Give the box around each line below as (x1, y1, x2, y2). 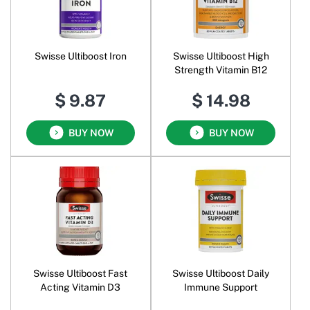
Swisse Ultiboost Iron (34, 50, 127, 62)
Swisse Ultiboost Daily (172, 268, 270, 280)
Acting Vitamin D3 (40, 282, 121, 293)
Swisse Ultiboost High (172, 50, 269, 62)
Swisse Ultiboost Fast (33, 268, 128, 280)
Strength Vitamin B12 (174, 64, 268, 75)
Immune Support (184, 282, 258, 293)
